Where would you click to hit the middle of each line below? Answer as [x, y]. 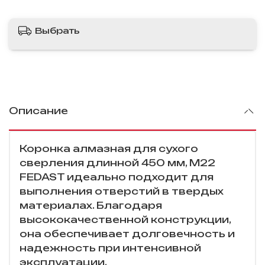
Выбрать [57, 31]
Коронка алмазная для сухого [109, 149]
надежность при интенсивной [110, 248]
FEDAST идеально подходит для [117, 177]
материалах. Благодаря [91, 206]
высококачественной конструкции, [125, 220]
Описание [38, 111]
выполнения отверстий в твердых [122, 191]
